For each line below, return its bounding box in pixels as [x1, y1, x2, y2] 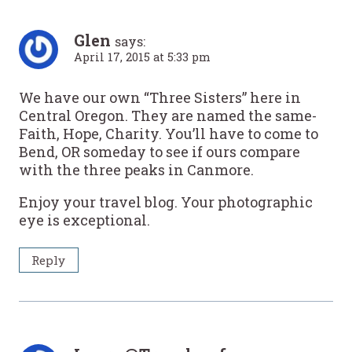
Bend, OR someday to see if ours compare [19, 141, 300, 161]
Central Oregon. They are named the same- [19, 105, 317, 125]
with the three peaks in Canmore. [19, 159, 254, 179]
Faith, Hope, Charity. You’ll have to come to [19, 123, 318, 143]
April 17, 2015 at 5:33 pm [74, 49, 211, 65]
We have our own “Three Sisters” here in [19, 87, 301, 107]
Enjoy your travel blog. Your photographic [19, 192, 313, 211]
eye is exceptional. [19, 210, 150, 229]
